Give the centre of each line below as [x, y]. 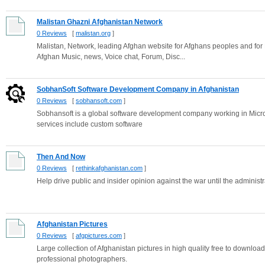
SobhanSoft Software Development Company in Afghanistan [138, 89]
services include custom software [90, 124]
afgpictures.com [99, 235]
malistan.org [93, 33]
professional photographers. [82, 259]
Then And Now [61, 157]
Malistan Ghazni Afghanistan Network [100, 22]
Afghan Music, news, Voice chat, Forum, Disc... [111, 57]
